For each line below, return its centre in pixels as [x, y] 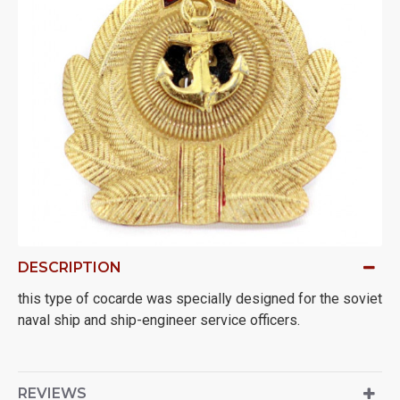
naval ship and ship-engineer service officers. [159, 320]
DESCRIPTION [70, 267]
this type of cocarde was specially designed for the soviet [200, 299]
